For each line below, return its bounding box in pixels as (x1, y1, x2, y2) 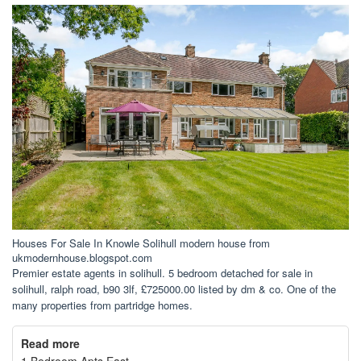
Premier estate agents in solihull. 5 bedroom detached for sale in (12, 264, 313, 280)
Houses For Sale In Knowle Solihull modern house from (12, 234, 270, 251)
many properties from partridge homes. (12, 297, 193, 313)
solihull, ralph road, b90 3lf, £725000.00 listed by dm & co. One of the (12, 280, 336, 297)
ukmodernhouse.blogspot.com (12, 249, 152, 265)
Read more (21, 334, 80, 351)
